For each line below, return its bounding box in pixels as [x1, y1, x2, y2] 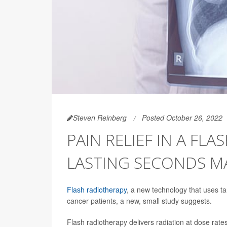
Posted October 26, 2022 [142, 112, 222, 123]
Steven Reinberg [73, 112, 127, 123]
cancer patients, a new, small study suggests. [67, 196, 212, 206]
